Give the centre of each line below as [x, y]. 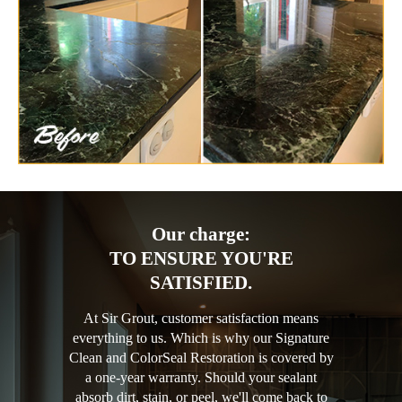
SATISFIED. [201, 282]
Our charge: [201, 234]
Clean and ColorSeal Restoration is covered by [201, 357]
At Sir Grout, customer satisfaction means [201, 318]
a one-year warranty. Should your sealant [201, 377]
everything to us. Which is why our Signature [201, 337]
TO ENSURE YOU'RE [201, 258]
